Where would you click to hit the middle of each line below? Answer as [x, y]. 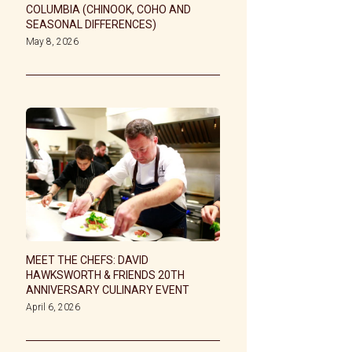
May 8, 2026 [53, 42]
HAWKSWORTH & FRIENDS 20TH [106, 275]
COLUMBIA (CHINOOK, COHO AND [109, 10]
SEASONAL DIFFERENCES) [92, 25]
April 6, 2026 [53, 307]
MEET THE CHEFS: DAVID [88, 260]
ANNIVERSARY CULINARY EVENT [108, 290]
